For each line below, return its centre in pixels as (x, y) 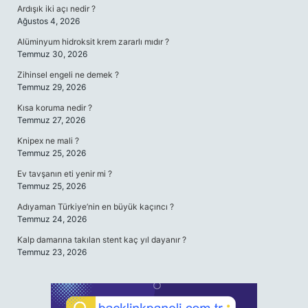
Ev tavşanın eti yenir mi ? (65, 174)
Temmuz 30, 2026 (52, 54)
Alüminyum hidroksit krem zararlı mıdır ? (93, 42)
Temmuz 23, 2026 (52, 252)
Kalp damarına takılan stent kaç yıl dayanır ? (102, 240)
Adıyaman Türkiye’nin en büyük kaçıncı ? (96, 207)
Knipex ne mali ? (48, 141)
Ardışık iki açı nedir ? (56, 9)
